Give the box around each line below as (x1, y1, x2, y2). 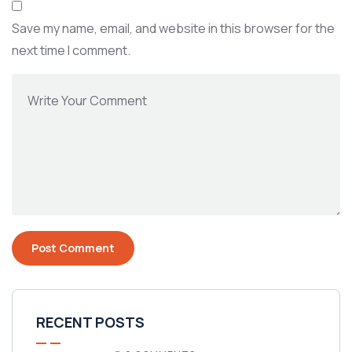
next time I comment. (12, 42, 130, 59)
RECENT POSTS (36, 313, 145, 332)
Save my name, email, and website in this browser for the (12, 20, 335, 37)
